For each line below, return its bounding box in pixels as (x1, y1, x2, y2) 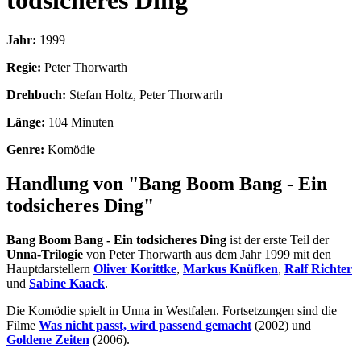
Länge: (6, 114, 45, 129)
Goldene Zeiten (6, 332, 89, 346)
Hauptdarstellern (6, 261, 93, 276)
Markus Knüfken (183, 261, 278, 276)
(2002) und (251, 317, 311, 332)
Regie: (6, 60, 41, 74)
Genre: (6, 142, 44, 156)
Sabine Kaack (29, 276, 105, 290)
